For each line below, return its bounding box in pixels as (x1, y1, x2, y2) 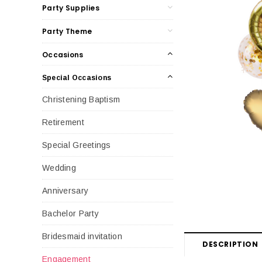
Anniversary (42, 185, 89, 195)
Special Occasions (42, 73, 112, 82)
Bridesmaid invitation (42, 231, 122, 241)
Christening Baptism (42, 94, 120, 104)
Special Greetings (42, 140, 111, 150)
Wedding (42, 163, 76, 173)
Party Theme (42, 26, 92, 36)
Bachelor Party (42, 208, 99, 218)
